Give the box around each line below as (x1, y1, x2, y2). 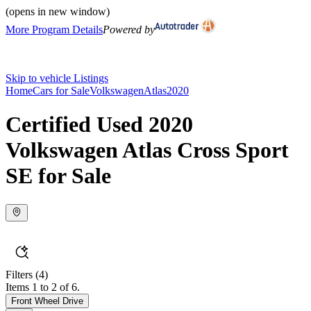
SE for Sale (6, 163, 111, 189)
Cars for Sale (33, 85, 90, 96)
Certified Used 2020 (6, 112, 193, 137)
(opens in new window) (6, 6, 110, 17)
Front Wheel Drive (11, 295, 83, 306)
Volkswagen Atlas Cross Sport (6, 137, 289, 163)
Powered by (103, 24, 155, 35)
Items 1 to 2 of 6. (6, 280, 80, 293)
